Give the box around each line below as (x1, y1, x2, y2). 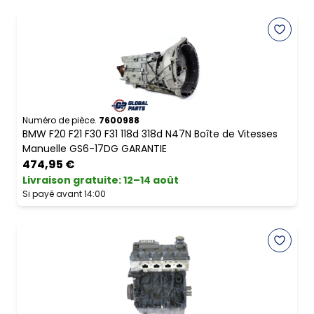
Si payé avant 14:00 (22, 188, 106, 200)
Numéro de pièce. (22, 114, 97, 127)
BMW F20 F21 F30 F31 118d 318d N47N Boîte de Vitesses (22, 127, 278, 142)
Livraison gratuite (22, 173, 118, 188)
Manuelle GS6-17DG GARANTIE (22, 142, 167, 156)
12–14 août (123, 173, 179, 188)
